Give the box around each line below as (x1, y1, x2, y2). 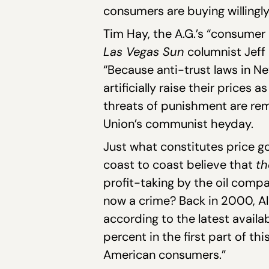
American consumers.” (103, 247, 226, 263)
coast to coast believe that (103, 157, 256, 173)
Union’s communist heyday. (103, 116, 256, 132)
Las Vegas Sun (103, 44, 187, 60)
